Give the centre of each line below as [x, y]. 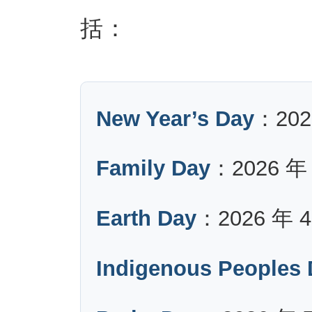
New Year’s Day [175, 118]
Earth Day [147, 219]
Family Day [154, 169]
